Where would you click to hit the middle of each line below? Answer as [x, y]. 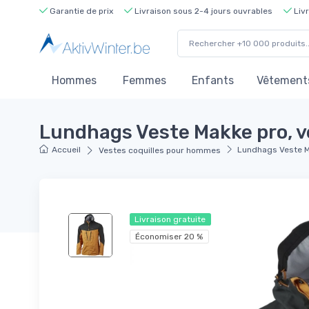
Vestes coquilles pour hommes [159, 150]
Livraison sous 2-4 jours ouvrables [202, 11]
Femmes [144, 81]
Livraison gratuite [170, 219]
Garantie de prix [80, 11]
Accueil [67, 149]
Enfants [213, 81]
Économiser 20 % [169, 236]
